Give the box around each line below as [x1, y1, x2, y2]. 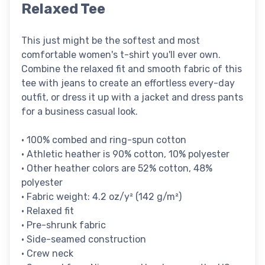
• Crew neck [21, 247, 73, 259]
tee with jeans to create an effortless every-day [21, 77, 235, 89]
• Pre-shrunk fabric [21, 219, 106, 231]
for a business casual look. [21, 105, 138, 117]
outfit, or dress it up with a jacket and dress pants [21, 91, 243, 103]
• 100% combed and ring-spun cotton [21, 134, 186, 146]
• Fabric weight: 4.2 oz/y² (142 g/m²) [21, 190, 182, 202]
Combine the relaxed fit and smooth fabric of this [21, 63, 242, 75]
